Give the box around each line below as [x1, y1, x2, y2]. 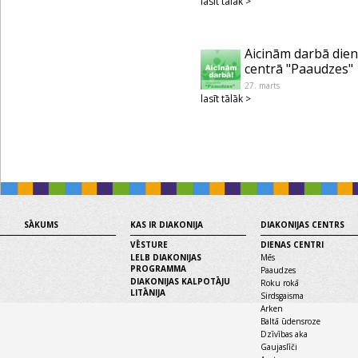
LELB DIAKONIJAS [130, 252, 201, 263]
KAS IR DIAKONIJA [130, 219, 203, 230]
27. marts [245, 80, 280, 91]
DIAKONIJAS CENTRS [261, 219, 344, 230]
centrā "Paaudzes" [245, 60, 353, 78]
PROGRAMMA [130, 263, 186, 274]
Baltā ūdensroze [261, 316, 320, 327]
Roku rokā [261, 277, 299, 288]
